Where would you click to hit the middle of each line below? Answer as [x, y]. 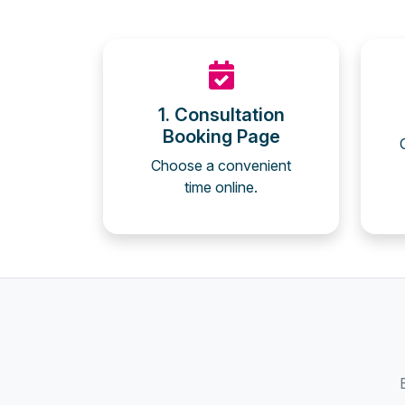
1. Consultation [221, 115]
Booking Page [221, 137]
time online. [221, 187]
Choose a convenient [221, 165]
